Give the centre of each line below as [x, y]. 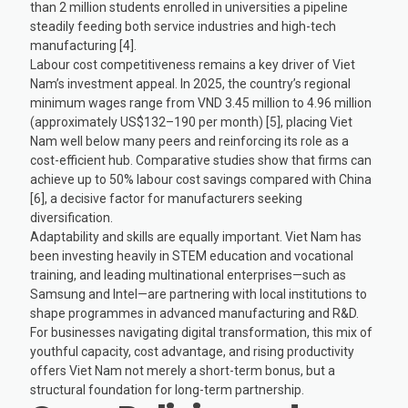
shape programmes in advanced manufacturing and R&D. [195, 314]
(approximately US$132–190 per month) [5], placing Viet [192, 122]
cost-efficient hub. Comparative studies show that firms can [201, 161]
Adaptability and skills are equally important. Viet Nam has [196, 237]
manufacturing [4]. [85, 46]
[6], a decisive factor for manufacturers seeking [167, 199]
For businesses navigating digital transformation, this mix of [202, 333]
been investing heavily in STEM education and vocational [192, 256]
